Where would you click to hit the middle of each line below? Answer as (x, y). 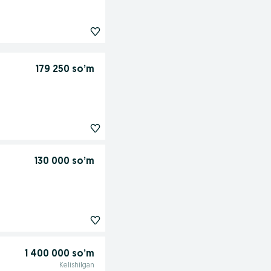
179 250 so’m (65, 69)
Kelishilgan (77, 265)
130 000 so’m (64, 161)
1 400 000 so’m (59, 254)
